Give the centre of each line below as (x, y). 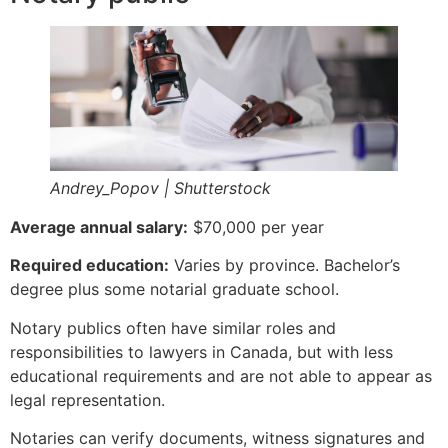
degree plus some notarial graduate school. (174, 289)
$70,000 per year (256, 226)
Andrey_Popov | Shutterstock (160, 187)
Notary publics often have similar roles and (173, 327)
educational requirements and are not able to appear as (221, 375)
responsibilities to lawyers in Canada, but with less (201, 351)
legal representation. (87, 399)
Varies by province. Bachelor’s (284, 265)
